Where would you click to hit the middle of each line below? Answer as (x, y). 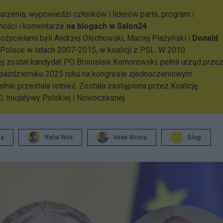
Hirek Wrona (130, 137)
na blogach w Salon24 (107, 26)
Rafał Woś (59, 137)
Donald (205, 38)
